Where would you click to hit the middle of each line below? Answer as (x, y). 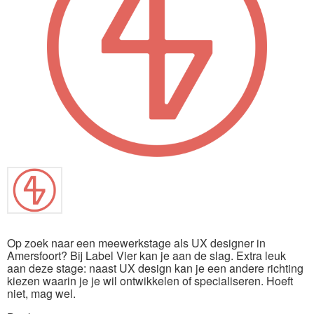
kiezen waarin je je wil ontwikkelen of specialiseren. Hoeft (150, 280)
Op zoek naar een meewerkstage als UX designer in (136, 243)
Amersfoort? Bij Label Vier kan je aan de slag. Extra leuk (146, 255)
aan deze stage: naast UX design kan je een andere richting (155, 268)
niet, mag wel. (41, 293)
